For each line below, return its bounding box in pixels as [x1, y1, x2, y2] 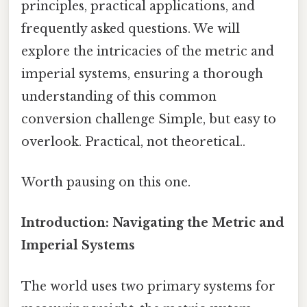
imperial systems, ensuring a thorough [21, 66, 263, 82]
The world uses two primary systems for [21, 278, 275, 294]
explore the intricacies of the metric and [21, 43, 274, 59]
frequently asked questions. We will [21, 21, 240, 36]
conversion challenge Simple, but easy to [21, 111, 276, 127]
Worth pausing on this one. [21, 175, 191, 191]
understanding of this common [21, 88, 217, 104]
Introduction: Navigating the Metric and [21, 215, 284, 231]
